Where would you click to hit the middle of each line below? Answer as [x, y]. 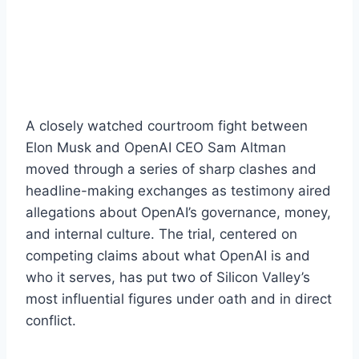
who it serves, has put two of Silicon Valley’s [168, 277]
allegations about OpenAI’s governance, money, [178, 212]
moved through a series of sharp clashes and [171, 169]
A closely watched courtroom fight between [167, 125]
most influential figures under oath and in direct [179, 298]
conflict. [51, 320]
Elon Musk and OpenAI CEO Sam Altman [156, 147]
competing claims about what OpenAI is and [168, 255]
